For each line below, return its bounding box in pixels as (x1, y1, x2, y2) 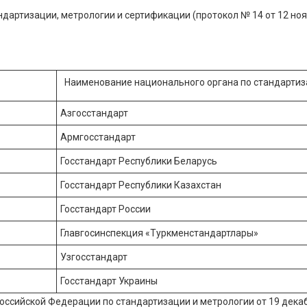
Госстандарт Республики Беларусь (60, 156, 217, 167)
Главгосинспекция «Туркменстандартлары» (60, 228, 258, 238)
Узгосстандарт (60, 251, 127, 262)
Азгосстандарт (60, 108, 128, 119)
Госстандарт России (60, 204, 151, 214)
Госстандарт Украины (60, 275, 158, 286)
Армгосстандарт (60, 132, 136, 143)
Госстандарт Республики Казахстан (60, 180, 221, 191)
